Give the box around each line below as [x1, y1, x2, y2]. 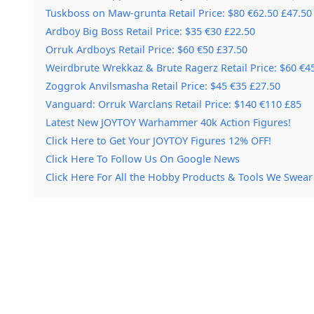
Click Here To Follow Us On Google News [46, 151, 240, 165]
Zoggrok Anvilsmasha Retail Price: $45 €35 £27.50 [46, 78, 280, 93]
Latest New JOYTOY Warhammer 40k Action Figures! [46, 115, 291, 129]
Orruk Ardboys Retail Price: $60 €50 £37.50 [46, 42, 247, 56]
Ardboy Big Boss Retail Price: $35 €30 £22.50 [46, 24, 255, 38]
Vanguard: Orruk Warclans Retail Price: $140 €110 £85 [46, 97, 301, 111]
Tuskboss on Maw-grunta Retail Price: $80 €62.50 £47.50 [46, 6, 312, 20]
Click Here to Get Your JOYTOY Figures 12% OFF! [46, 133, 271, 147]
